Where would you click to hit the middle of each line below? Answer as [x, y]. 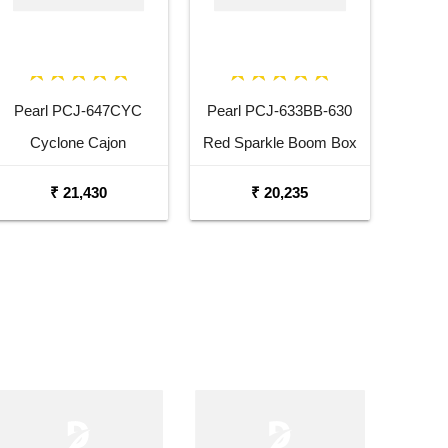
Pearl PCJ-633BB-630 [280, 110]
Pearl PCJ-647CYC [78, 110]
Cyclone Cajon [78, 142]
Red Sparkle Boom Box [279, 142]
